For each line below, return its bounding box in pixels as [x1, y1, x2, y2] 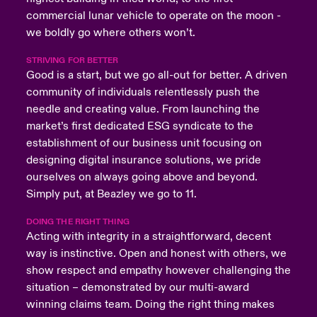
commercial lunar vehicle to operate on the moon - [25, 8, 281, 23]
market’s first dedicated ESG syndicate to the [25, 119, 253, 134]
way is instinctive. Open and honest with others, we [25, 246, 287, 261]
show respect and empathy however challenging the [25, 263, 291, 278]
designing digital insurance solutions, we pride [25, 153, 261, 168]
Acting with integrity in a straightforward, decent [25, 229, 271, 244]
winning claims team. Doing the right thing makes [25, 297, 275, 312]
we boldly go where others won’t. [25, 25, 195, 40]
